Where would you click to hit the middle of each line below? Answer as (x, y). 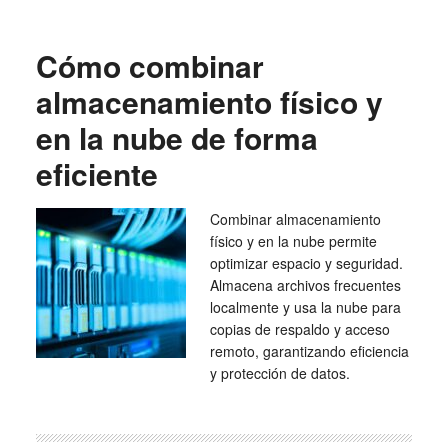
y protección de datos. (279, 373)
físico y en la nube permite (293, 241)
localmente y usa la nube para (305, 307)
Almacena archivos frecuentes (305, 285)
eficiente (96, 173)
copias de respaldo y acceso (299, 329)
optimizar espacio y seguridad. (306, 263)
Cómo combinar (149, 65)
